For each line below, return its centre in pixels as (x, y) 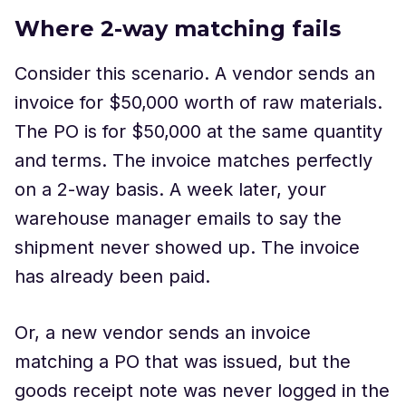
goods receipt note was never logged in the (202, 391)
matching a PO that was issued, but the (183, 362)
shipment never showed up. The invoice (187, 247)
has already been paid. (112, 276)
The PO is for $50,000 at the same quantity (198, 131)
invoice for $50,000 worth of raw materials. (198, 102)
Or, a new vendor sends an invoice (163, 333)
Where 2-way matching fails (178, 29)
